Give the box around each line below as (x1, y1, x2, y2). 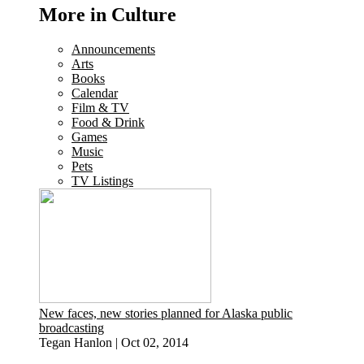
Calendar (71, 85, 118, 100)
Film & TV (71, 100, 129, 115)
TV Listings (71, 173, 133, 188)
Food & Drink (71, 115, 145, 129)
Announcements (71, 41, 155, 56)
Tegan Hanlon (39, 335, 112, 349)
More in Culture (39, 4, 176, 26)
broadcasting (39, 320, 104, 335)
